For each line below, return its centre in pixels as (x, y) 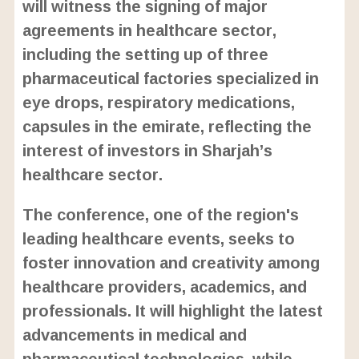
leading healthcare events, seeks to (158, 238)
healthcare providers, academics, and (164, 286)
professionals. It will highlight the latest (172, 311)
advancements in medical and (134, 335)
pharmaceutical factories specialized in (170, 78)
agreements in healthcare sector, (149, 30)
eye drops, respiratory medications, (158, 102)
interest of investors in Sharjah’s (147, 150)
